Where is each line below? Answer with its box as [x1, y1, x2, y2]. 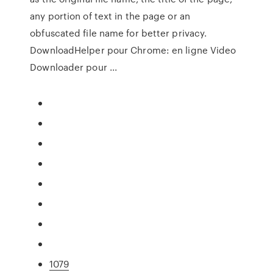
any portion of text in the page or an [30, 9, 190, 23]
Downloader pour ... [30, 60, 118, 74]
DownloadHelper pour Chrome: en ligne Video [30, 43, 236, 57]
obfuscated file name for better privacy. [30, 26, 207, 40]
